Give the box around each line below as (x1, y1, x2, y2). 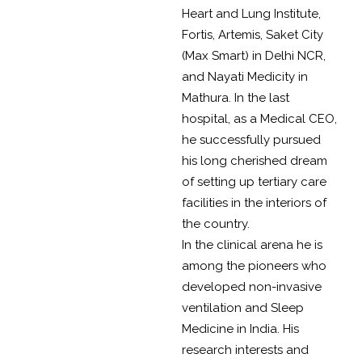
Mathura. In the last (182, 90, 289, 106)
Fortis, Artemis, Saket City (182, 27, 323, 43)
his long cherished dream (182, 154, 327, 169)
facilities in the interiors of (182, 196, 326, 211)
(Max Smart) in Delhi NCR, (182, 48, 326, 64)
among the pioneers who (182, 259, 326, 274)
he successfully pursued (182, 133, 321, 148)
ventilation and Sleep (182, 301, 304, 316)
